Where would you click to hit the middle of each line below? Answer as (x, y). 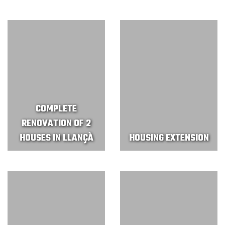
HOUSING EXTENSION (169, 138)
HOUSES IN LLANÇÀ (56, 138)
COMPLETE (56, 109)
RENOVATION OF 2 (56, 124)
